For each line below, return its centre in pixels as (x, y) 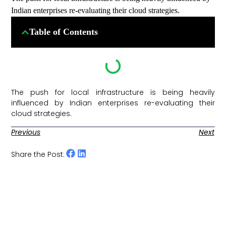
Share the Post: (38, 154)
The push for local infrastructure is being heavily (113, 93)
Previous (26, 132)
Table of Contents (64, 32)
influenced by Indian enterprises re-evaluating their (113, 103)
